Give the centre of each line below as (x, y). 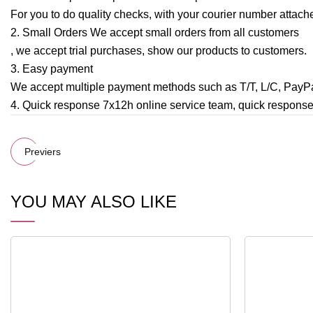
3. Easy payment (52, 69)
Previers (43, 151)
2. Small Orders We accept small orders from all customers (155, 33)
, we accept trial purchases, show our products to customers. (159, 51)
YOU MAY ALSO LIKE (94, 202)
